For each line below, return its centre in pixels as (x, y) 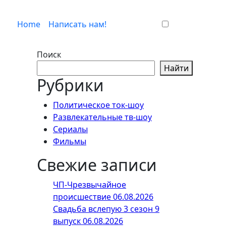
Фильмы (70, 141)
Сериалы (70, 129)
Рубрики (70, 85)
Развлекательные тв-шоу (102, 117)
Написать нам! (77, 24)
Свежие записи (97, 165)
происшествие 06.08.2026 (103, 197)
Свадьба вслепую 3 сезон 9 (106, 209)
